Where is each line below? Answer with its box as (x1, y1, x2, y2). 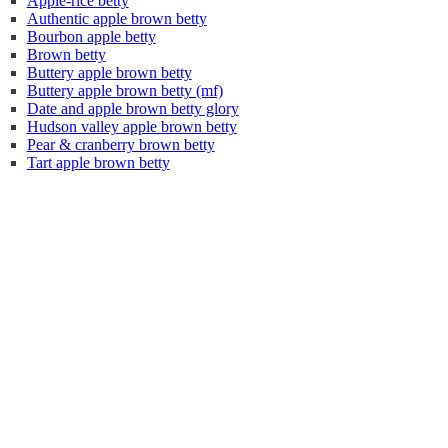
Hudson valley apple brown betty (26, 118, 237, 135)
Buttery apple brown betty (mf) (26, 82, 223, 99)
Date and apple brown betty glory (26, 100, 239, 117)
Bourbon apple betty (26, 28, 156, 45)
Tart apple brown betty (26, 154, 170, 171)
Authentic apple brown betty (26, 10, 207, 27)
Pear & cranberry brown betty (26, 136, 215, 153)
